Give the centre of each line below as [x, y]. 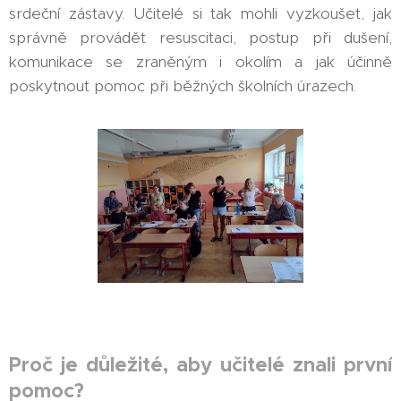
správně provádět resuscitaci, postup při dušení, [200, 38]
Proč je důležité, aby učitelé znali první [200, 365]
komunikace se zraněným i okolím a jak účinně [200, 62]
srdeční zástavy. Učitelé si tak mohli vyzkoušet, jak [200, 14]
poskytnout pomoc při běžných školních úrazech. [183, 86]
